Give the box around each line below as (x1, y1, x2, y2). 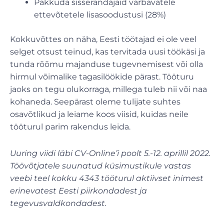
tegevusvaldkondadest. (10, 198, 110, 208)
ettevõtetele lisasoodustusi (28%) (34, 9, 166, 19)
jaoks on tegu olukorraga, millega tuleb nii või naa (10, 84, 207, 94)
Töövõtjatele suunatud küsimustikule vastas (10, 160, 191, 170)
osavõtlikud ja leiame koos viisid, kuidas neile (10, 109, 188, 119)
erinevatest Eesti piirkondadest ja (10, 185, 147, 195)
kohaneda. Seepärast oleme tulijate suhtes (10, 96, 180, 106)
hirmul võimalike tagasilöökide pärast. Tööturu (10, 71, 194, 81)
